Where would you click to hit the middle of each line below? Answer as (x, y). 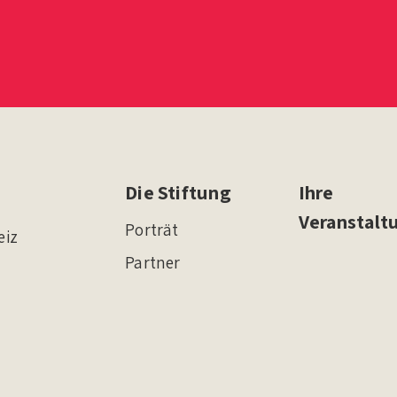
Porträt (152, 229)
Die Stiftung (178, 192)
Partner (153, 262)
